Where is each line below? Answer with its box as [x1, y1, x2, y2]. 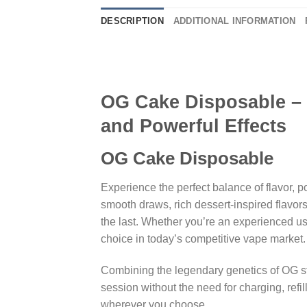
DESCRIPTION [101, 16, 164, 27]
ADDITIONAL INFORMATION [173, 16, 296, 27]
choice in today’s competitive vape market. [101, 232, 306, 245]
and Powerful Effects [101, 115, 286, 137]
